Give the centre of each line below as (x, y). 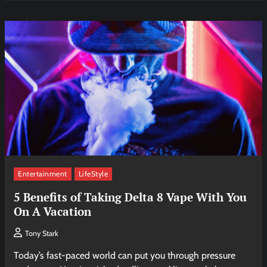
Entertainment (43, 173)
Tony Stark (42, 234)
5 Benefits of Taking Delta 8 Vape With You (131, 197)
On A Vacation (53, 211)
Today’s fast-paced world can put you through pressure (125, 256)
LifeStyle (93, 173)
